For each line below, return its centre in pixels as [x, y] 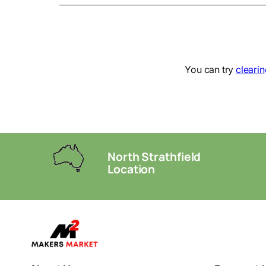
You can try [210, 70]
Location [132, 169]
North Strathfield [154, 156]
